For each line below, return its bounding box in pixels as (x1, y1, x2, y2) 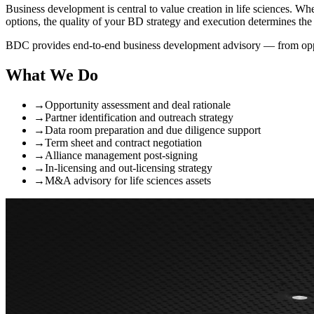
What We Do (6, 66, 98, 85)
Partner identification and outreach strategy (45, 111, 233, 123)
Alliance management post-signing (45, 149, 198, 161)
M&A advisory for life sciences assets (45, 174, 211, 186)
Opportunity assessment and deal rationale (45, 98, 231, 111)
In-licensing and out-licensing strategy (45, 161, 212, 174)
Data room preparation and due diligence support (45, 123, 261, 136)
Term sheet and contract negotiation (45, 136, 202, 149)
